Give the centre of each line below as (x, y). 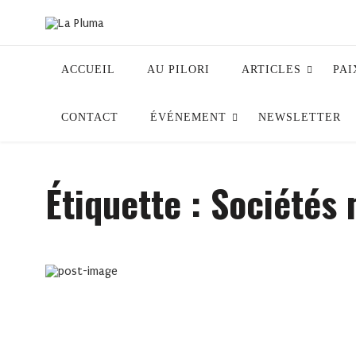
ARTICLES (271, 70)
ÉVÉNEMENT (188, 118)
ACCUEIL (88, 70)
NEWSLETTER (300, 118)
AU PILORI (178, 70)
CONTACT (90, 118)
